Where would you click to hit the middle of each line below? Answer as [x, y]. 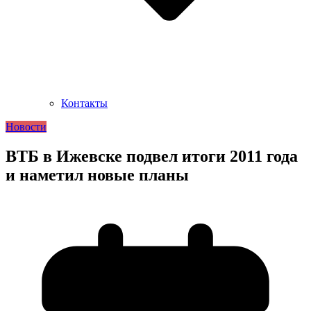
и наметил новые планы [97, 175]
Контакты [84, 103]
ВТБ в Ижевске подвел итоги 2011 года [152, 157]
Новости [26, 127]
